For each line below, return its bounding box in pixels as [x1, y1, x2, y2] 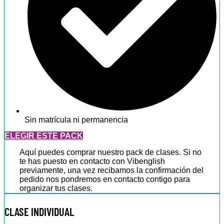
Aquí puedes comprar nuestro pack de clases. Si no [19, 148, 201, 157]
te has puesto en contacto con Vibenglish [19, 157, 165, 166]
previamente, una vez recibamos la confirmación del [19, 166, 203, 175]
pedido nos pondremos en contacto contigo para [19, 175, 190, 184]
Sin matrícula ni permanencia [24, 115, 128, 124]
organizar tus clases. [19, 184, 92, 193]
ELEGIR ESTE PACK [4, 131, 83, 140]
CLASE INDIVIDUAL [4, 205, 74, 218]
